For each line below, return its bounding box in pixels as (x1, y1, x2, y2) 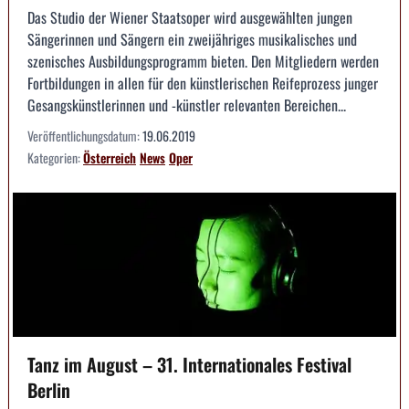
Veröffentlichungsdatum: (27, 126, 142, 146)
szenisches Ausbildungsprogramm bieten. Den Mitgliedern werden (27, 50, 379, 73)
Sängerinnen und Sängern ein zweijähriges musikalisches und (27, 28, 357, 51)
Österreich (83, 148, 136, 168)
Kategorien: (27, 148, 83, 168)
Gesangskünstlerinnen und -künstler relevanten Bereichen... (27, 94, 346, 117)
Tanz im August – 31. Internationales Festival (27, 350, 351, 378)
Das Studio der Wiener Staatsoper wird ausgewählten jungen (27, 6, 352, 29)
